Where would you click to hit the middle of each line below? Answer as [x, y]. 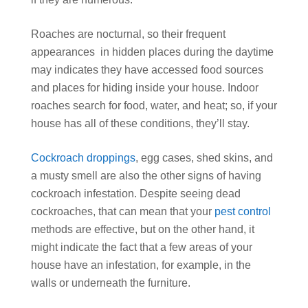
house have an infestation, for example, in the [141, 265]
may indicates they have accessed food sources [147, 69]
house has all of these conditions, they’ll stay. [140, 123]
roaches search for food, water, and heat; [129, 105]
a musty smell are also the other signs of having [146, 175]
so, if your [252, 105]
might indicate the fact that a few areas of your [142, 247]
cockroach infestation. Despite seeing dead [136, 193]
